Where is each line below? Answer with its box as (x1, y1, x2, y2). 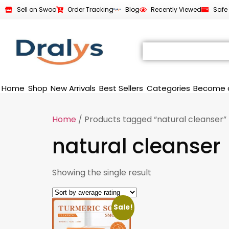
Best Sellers (99, 82, 144, 94)
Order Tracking (67, 5, 113, 14)
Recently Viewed (151, 5, 201, 14)
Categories (146, 82, 190, 94)
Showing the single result (52, 167, 151, 178)
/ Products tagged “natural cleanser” (76, 113, 226, 125)
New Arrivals (51, 82, 96, 94)
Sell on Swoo (16, 5, 56, 14)
